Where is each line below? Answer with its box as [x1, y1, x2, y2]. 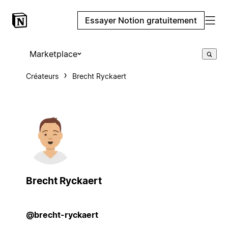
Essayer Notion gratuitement [85, 15, 197, 25]
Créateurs [25, 72, 59, 80]
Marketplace [29, 49, 77, 59]
